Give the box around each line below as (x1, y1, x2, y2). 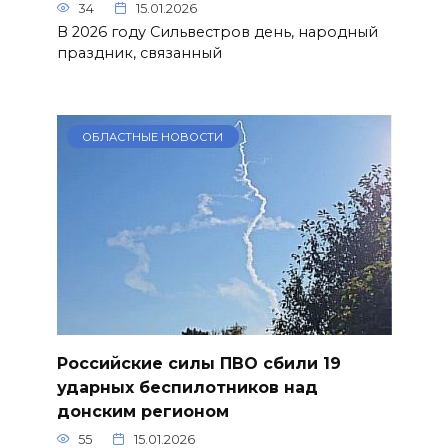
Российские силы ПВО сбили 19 (56, 353, 341, 373)
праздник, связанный (56, 43, 222, 62)
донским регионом (56, 401, 229, 421)
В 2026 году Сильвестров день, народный (56, 22, 378, 41)
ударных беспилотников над (56, 377, 318, 397)
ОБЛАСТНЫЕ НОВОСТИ (82, 129, 224, 144)
